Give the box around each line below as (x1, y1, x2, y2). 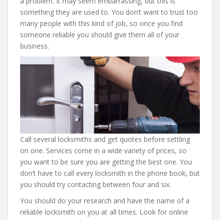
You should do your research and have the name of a (20, 196, 190, 205)
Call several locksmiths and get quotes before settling (20, 135, 190, 144)
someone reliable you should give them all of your (20, 30, 179, 39)
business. (20, 41, 49, 51)
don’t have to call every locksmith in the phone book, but (20, 168, 200, 178)
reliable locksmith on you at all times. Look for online (20, 207, 188, 217)
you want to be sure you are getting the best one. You (20, 157, 192, 166)
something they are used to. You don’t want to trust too (20, 7, 198, 17)
